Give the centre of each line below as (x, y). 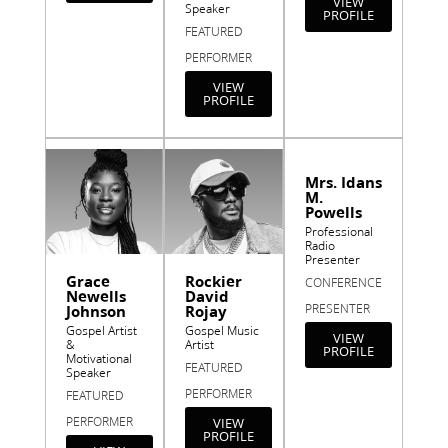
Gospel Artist (101, 331)
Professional (338, 231)
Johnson (95, 311)
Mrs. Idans (343, 181)
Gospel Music (222, 331)
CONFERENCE (343, 282)
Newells (95, 296)
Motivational (98, 359)
